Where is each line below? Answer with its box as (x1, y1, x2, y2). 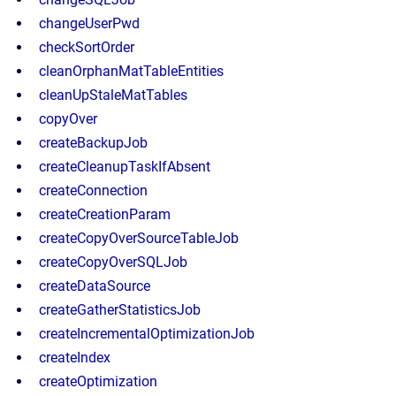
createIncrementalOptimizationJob (39, 325, 255, 342)
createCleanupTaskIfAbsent (39, 158, 210, 175)
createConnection (39, 182, 148, 199)
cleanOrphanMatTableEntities (39, 63, 224, 80)
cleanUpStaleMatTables (39, 87, 187, 103)
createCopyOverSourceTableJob (39, 230, 239, 247)
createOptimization (39, 373, 157, 390)
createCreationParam (39, 206, 171, 223)
